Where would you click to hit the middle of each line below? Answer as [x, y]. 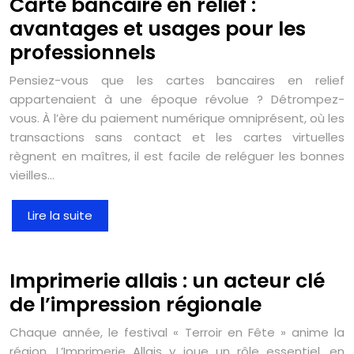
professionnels [83, 52]
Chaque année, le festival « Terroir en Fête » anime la [177, 332]
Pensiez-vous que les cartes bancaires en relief [177, 80]
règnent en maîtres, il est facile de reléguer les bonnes [177, 156]
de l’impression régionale [136, 304]
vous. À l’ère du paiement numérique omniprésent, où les [177, 118]
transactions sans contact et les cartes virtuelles [177, 137]
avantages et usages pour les [158, 28]
